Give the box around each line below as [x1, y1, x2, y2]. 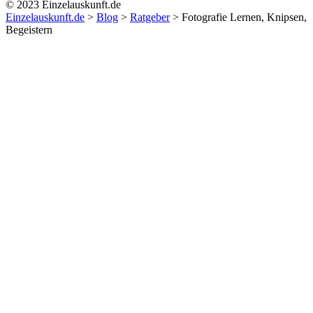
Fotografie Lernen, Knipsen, [182, 10, 307, 23]
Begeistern [6, 23, 52, 36]
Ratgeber [130, 10, 170, 23]
